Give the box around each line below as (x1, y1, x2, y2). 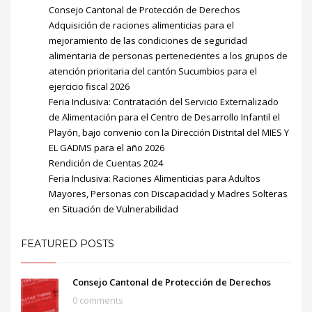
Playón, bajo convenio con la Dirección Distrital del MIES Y (49, 125, 289, 139)
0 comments (72, 293, 123, 306)
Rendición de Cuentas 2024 (49, 156, 163, 169)
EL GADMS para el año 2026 (49, 141, 164, 154)
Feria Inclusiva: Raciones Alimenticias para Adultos (49, 171, 260, 185)
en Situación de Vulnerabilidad (49, 202, 178, 215)
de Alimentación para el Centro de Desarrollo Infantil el (49, 110, 280, 123)
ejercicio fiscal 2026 (49, 79, 130, 93)
